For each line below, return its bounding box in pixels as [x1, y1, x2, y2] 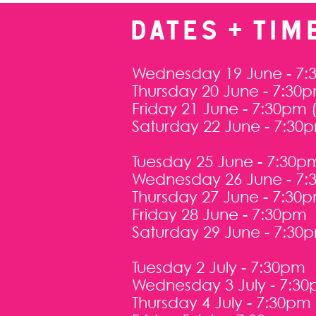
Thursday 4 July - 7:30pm [132, 293, 311, 311]
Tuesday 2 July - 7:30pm [132, 258, 305, 276]
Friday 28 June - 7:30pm [132, 205, 307, 223]
